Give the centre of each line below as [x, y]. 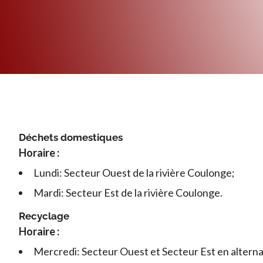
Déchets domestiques [71, 137]
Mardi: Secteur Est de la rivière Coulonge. [128, 193]
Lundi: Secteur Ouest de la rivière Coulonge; [134, 173]
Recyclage [44, 216]
